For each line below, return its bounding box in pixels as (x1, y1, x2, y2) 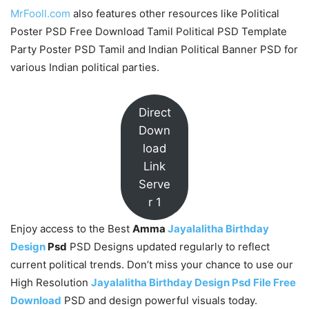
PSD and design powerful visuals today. (61, 294, 257, 308)
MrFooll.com (10, 6, 70, 20)
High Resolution (10, 276, 91, 290)
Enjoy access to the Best (10, 222, 132, 236)
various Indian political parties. (10, 60, 159, 74)
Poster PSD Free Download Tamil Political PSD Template (10, 24, 287, 38)
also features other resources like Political (70, 6, 279, 20)
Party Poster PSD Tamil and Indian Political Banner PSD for (10, 42, 298, 56)
